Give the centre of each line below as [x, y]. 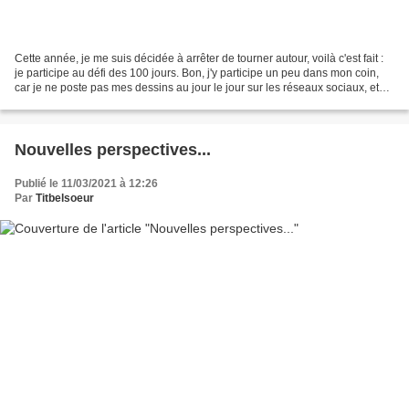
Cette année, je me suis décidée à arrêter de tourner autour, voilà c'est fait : [199, 59]
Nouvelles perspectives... [113, 150]
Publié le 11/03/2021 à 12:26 [86, 184]
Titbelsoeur [65, 199]
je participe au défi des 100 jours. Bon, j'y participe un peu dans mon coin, [197, 73]
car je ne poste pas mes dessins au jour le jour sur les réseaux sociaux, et [197, 88]
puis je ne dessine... [64, 103]
